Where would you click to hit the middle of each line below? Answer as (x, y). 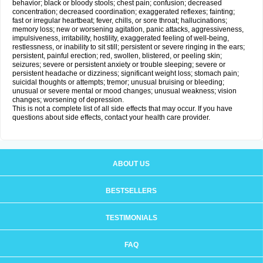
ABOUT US (131, 164)
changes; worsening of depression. (68, 100)
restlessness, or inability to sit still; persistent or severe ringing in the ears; (129, 47)
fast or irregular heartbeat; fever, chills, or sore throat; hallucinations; (120, 21)
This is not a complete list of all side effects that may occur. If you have (122, 109)
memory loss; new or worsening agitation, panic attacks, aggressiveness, (128, 29)
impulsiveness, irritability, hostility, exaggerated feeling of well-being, (121, 38)
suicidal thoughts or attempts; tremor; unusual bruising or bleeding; (118, 82)
